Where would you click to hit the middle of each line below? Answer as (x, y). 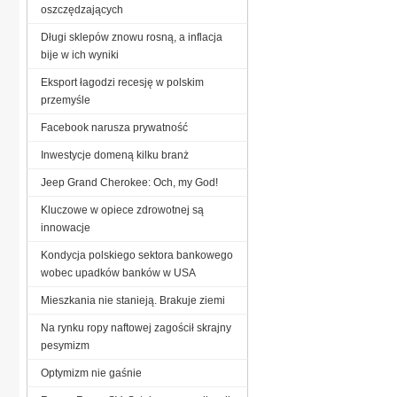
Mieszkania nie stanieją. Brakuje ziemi (133, 300)
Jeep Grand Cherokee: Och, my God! (129, 182)
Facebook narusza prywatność (114, 127)
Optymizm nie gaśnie (91, 373)
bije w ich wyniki (80, 54)
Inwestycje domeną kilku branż (115, 155)
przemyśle (66, 100)
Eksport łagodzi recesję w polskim (122, 82)
